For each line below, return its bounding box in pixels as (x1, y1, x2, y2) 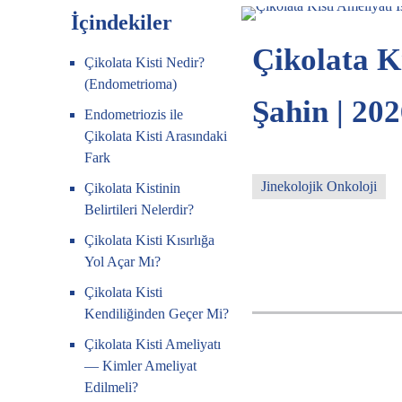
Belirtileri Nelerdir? (84, 202, 195, 217)
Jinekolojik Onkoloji (260, 179, 377, 194)
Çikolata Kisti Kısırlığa (84, 232, 215, 248)
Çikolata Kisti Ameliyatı (84, 336, 222, 352)
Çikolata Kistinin (84, 180, 181, 196)
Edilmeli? (84, 380, 139, 395)
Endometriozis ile (84, 107, 184, 122)
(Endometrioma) (84, 76, 178, 92)
